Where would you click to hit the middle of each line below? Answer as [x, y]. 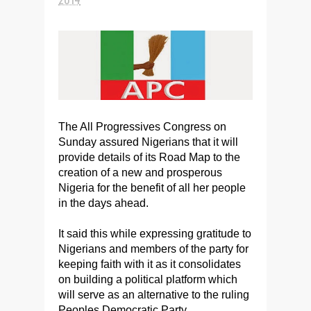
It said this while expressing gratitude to [155, 234]
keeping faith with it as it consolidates [150, 264]
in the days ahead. [103, 203]
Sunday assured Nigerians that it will [148, 142]
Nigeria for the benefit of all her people [152, 188]
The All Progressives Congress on [142, 127]
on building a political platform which [148, 280]
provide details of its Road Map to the [149, 158]
